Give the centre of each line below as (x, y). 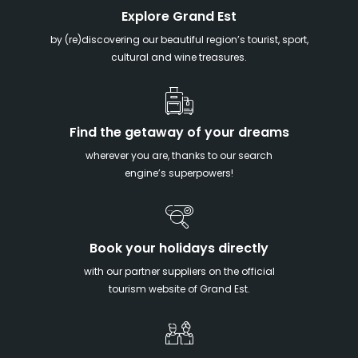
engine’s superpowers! (179, 175)
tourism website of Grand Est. (179, 290)
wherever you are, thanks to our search (179, 157)
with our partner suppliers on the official (179, 273)
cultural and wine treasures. (179, 59)
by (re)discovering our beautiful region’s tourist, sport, (179, 41)
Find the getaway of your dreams (179, 134)
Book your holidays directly (179, 250)
